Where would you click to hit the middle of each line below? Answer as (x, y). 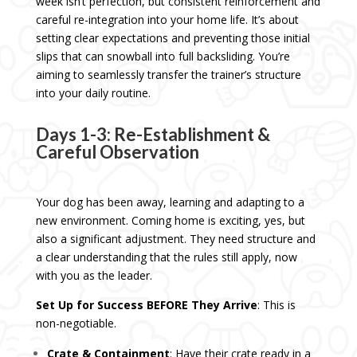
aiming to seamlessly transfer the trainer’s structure (168, 75)
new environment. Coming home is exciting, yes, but (170, 221)
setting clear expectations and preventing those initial (173, 38)
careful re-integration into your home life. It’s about (167, 20)
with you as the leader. (94, 276)
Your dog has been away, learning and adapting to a (170, 202)
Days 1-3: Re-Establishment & (153, 135)
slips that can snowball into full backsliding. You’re (163, 57)
